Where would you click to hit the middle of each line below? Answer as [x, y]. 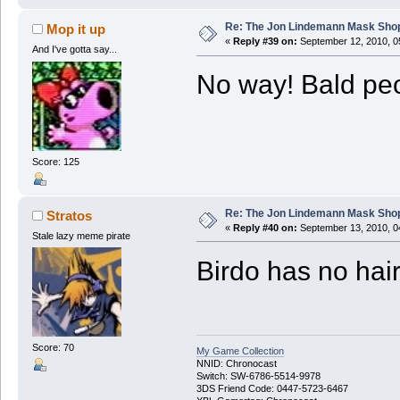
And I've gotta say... [74, 50]
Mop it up [76, 29]
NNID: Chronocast [236, 364]
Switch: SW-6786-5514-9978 [258, 376]
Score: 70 [53, 348]
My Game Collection [240, 351]
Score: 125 [55, 161]
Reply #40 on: [265, 227]
